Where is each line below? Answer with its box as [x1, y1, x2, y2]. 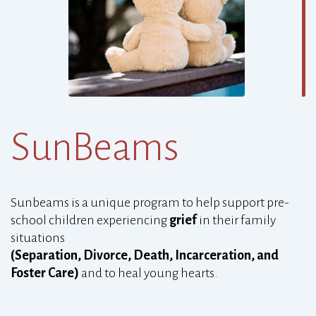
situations [11, 231, 65, 245]
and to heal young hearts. [81, 266, 218, 281]
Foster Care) [11, 266, 79, 281]
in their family [199, 213, 276, 228]
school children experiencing [11, 213, 167, 228]
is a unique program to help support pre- [69, 195, 289, 210]
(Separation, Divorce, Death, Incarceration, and [11, 248, 279, 263]
